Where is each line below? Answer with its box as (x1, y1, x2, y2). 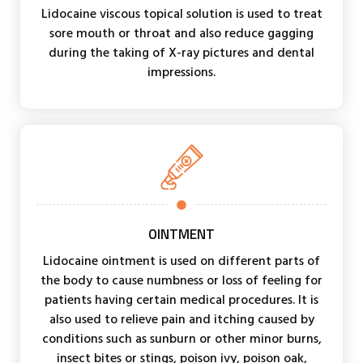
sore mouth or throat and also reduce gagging (49, 22, 314, 44)
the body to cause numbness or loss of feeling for (41, 269, 322, 291)
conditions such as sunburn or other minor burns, (41, 327, 322, 349)
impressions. (147, 61, 216, 83)
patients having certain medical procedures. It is (45, 288, 318, 310)
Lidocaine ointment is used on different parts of (43, 250, 320, 271)
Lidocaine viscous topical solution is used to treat (41, 2, 322, 24)
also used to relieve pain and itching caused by (49, 308, 314, 330)
